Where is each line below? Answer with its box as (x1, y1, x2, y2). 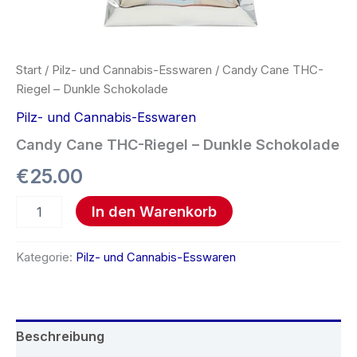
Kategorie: (16, 249, 76, 265)
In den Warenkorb (91, 202, 217, 221)
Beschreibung (16, 328, 104, 344)
